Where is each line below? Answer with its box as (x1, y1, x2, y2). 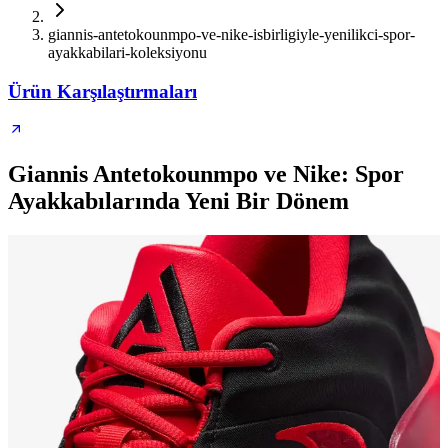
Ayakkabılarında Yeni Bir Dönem (8, 188, 349, 215)
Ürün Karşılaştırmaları (8, 80, 197, 102)
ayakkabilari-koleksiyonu (48, 44, 207, 61)
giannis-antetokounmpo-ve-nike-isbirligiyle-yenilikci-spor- (48, 26, 415, 43)
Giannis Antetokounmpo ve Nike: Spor (8, 161, 404, 188)
